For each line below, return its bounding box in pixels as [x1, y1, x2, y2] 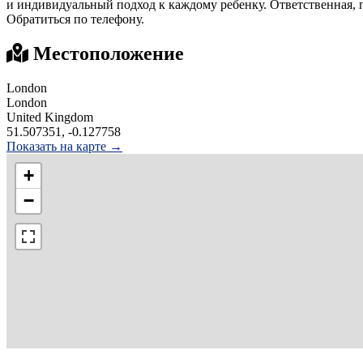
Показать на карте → [6, 139, 122, 153]
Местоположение [28, 42, 184, 64]
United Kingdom [6, 109, 93, 124]
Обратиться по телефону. [6, 11, 144, 26]
